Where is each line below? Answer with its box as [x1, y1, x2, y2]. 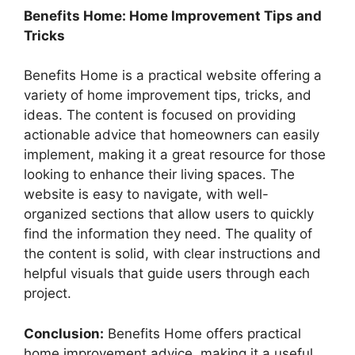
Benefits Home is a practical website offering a [24, 67, 322, 84]
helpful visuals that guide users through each [24, 265, 310, 282]
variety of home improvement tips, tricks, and [24, 87, 311, 104]
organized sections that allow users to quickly [24, 206, 314, 223]
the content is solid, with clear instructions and [24, 246, 321, 262]
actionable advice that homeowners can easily [24, 127, 319, 143]
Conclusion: [24, 325, 104, 342]
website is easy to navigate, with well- [24, 186, 269, 203]
